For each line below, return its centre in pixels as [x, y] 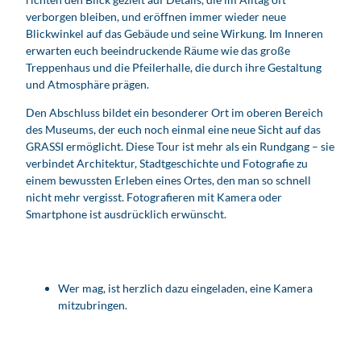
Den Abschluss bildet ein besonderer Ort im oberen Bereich [174, 113]
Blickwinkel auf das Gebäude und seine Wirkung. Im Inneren [174, 34]
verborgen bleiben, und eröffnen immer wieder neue [156, 17]
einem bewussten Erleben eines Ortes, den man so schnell [168, 180]
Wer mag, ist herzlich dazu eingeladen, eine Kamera [185, 288]
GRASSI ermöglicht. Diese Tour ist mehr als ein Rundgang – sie [180, 147]
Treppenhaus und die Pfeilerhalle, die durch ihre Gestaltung [174, 68]
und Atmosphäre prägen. [87, 85]
